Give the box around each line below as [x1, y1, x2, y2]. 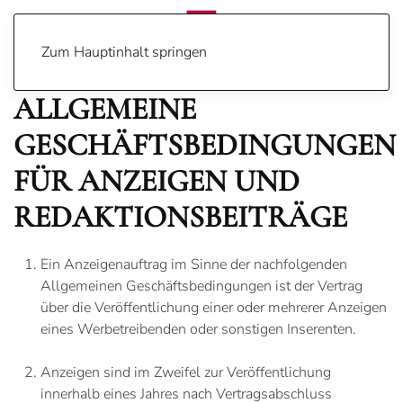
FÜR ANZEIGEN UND [13, 163, 300, 200]
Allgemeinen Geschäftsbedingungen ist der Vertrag [40, 276, 363, 296]
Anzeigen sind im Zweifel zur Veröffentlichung [40, 363, 331, 382]
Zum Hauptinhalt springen [41, 42, 207, 62]
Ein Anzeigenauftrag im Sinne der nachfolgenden [40, 255, 347, 274]
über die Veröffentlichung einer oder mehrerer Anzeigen [40, 298, 387, 318]
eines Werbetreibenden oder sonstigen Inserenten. [40, 319, 356, 339]
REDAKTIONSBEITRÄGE [13, 199, 347, 236]
